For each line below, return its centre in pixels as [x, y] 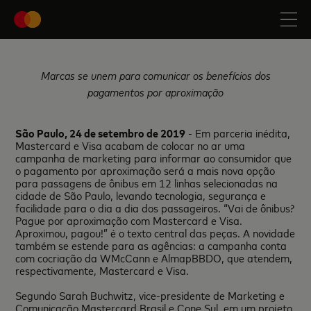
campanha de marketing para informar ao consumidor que [154, 158]
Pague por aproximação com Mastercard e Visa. [129, 220]
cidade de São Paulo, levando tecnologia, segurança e [141, 195]
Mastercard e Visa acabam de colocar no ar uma [131, 145]
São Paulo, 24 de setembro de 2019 [101, 133]
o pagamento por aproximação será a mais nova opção [145, 170]
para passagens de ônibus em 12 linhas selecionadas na [147, 183]
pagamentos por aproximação [155, 92]
